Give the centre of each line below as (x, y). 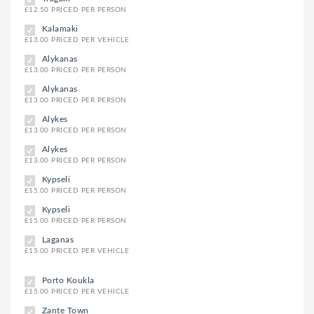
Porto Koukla (68, 280)
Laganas (58, 239)
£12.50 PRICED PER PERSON (76, 9)
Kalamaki (60, 28)
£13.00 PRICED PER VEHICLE (77, 40)
